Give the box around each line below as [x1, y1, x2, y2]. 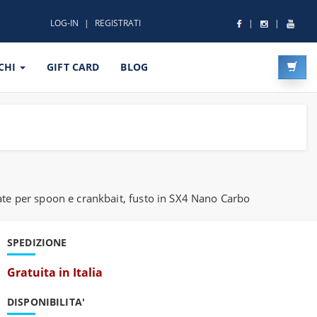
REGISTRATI [95, 17, 141, 29]
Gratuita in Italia [7, 265, 103, 280]
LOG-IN [50, 17, 79, 29]
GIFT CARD [47, 60, 100, 74]
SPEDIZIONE [7, 236, 67, 249]
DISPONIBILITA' [7, 295, 85, 309]
